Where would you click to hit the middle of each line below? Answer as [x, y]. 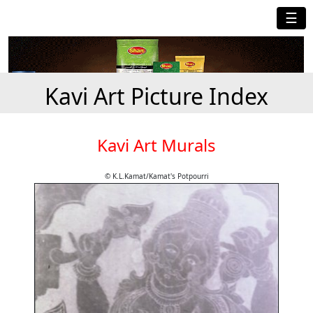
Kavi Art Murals [156, 145]
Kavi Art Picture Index [156, 96]
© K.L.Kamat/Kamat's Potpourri [156, 176]
